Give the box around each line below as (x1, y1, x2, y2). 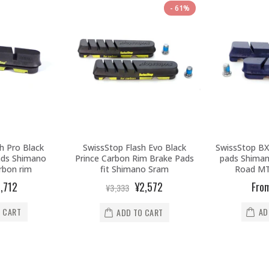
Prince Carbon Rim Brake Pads (74, 152, 194, 164)
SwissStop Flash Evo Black (82, 141, 186, 153)
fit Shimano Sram (100, 163, 169, 175)
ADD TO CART (116, 205, 163, 219)
